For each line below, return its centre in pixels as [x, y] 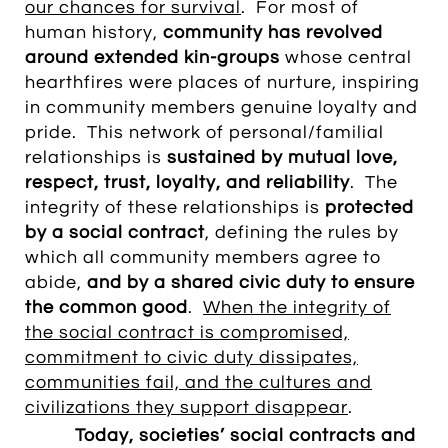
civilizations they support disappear [186, 407]
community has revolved [273, 32]
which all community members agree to [203, 257]
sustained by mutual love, [282, 157]
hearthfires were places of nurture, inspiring [222, 82]
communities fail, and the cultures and [198, 382]
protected [369, 207]
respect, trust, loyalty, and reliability [187, 182]
